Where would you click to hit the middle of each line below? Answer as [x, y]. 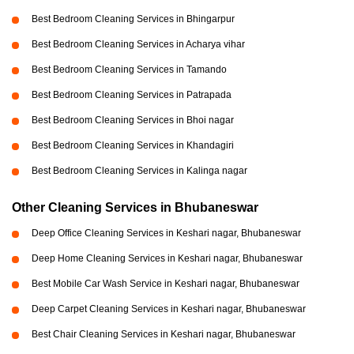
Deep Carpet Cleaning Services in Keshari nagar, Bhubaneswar [169, 309]
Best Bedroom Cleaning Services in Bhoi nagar [133, 121]
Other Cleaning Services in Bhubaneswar [135, 208]
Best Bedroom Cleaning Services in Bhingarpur [133, 19]
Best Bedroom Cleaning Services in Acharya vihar [138, 45]
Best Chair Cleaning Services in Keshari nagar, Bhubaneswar [164, 335]
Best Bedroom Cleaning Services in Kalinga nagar [139, 171]
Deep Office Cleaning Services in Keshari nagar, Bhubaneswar [166, 233]
